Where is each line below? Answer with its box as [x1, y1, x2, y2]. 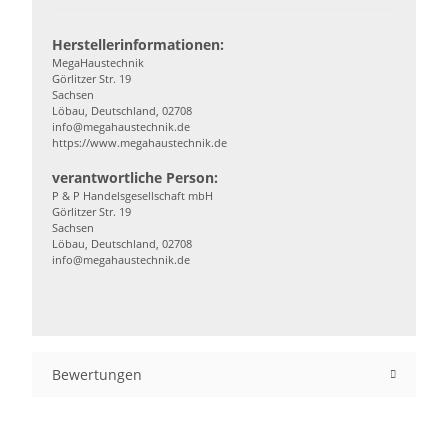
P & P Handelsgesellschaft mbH [52, 188, 213, 203]
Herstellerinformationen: [52, 35, 224, 54]
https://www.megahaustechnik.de [52, 135, 227, 150]
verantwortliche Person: [52, 168, 218, 187]
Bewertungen [52, 365, 142, 384]
